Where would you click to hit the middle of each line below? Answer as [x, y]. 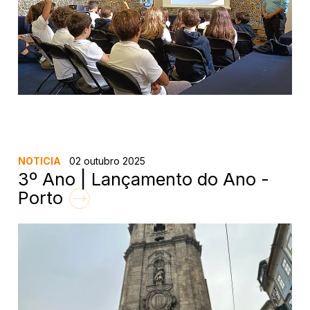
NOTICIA [40, 161]
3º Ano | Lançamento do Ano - [144, 179]
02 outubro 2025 [106, 161]
